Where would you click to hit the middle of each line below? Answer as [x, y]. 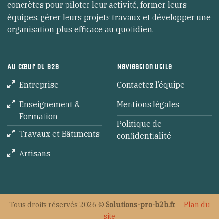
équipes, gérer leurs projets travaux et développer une [109, 17]
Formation [38, 117]
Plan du [197, 205]
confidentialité [144, 136]
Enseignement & [50, 104]
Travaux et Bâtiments [59, 134]
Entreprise [39, 85]
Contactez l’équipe [151, 85]
